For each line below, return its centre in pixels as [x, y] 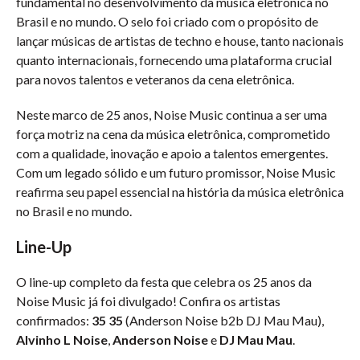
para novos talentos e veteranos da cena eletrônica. [155, 79]
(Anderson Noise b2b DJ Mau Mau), [223, 320]
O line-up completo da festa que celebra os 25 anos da [164, 282]
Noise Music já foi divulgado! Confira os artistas [148, 301]
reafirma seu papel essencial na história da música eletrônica [180, 192]
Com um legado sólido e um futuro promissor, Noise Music [176, 172]
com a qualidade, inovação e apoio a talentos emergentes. [172, 153]
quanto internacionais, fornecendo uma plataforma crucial [174, 60]
